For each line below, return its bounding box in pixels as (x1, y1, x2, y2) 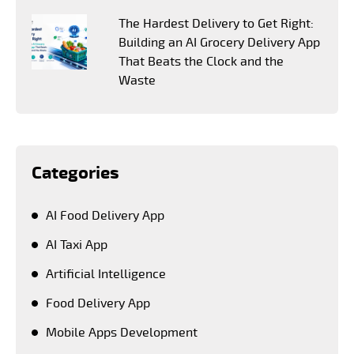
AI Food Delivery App (46, 209, 164, 222)
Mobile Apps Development (46, 326, 198, 339)
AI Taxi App (46, 238, 107, 251)
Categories (32, 164, 119, 182)
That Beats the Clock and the (119, 55, 284, 68)
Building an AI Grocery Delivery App (119, 36, 321, 49)
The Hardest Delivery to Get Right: (119, 17, 314, 30)
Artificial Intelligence (46, 267, 166, 281)
